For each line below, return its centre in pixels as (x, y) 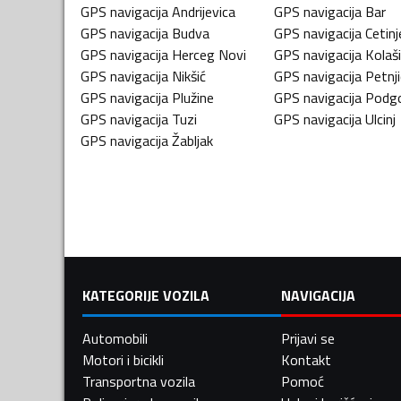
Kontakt (306, 359)
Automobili (115, 338)
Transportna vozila (139, 381)
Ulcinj (380, 119)
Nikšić (189, 76)
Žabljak (192, 140)
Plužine (193, 97)
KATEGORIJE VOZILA (146, 295)
